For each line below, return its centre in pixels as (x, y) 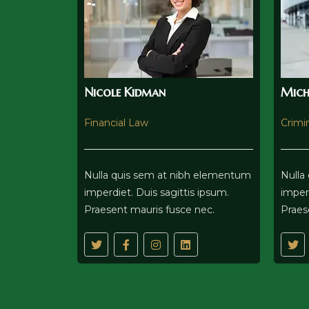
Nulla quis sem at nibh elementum (168, 176)
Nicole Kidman (125, 92)
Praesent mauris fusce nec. (149, 210)
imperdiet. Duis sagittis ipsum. (157, 193)
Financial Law (116, 123)
